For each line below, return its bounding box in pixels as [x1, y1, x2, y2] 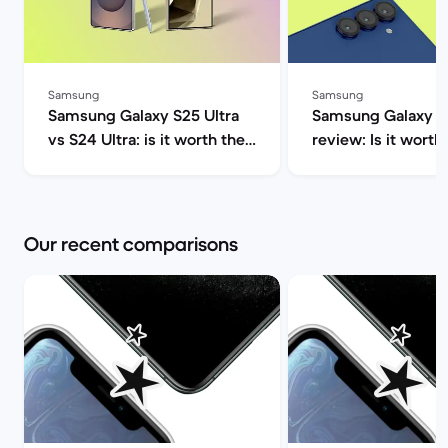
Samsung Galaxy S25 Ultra [48, 105, 239, 125]
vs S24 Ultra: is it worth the [48, 129, 245, 149]
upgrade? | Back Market [48, 153, 223, 173]
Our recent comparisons [24, 232, 238, 257]
